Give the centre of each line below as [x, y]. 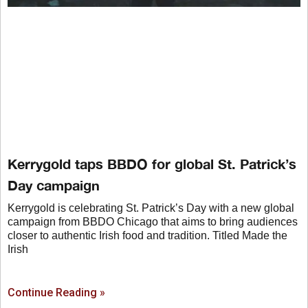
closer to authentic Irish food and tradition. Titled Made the [147, 235]
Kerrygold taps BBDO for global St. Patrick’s [152, 163]
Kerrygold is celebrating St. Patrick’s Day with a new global [151, 208]
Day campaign [54, 185]
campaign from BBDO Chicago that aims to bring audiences [153, 221]
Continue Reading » [56, 292]
